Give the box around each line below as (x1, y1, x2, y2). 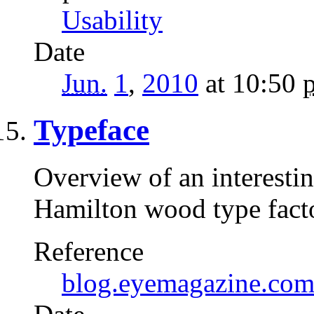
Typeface (34, 113, 149, 146)
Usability (62, 4, 163, 35)
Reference (34, 235, 144, 266)
